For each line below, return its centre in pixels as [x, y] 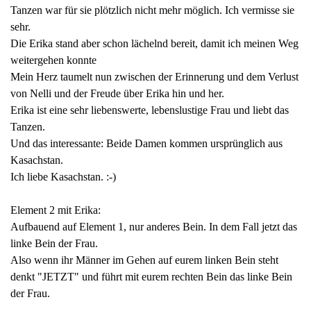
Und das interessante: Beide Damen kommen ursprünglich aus [146, 144]
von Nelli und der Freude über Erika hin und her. [117, 94]
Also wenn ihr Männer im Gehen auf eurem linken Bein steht [144, 260]
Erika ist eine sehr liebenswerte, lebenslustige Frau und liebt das [150, 110]
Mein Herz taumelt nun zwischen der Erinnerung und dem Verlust [154, 77]
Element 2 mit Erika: [56, 210]
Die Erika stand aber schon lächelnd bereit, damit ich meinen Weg [154, 44]
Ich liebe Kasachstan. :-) [63, 177]
